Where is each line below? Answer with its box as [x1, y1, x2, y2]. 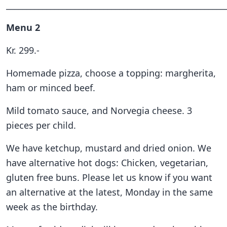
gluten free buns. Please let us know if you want [6, 171, 212, 183]
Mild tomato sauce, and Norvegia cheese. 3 [6, 104, 192, 117]
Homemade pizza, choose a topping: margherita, [6, 66, 216, 79]
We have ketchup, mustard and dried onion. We [6, 141, 211, 154]
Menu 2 [6, 21, 40, 33]
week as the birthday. [6, 200, 98, 213]
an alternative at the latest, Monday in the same [6, 185, 213, 198]
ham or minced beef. [6, 81, 95, 94]
